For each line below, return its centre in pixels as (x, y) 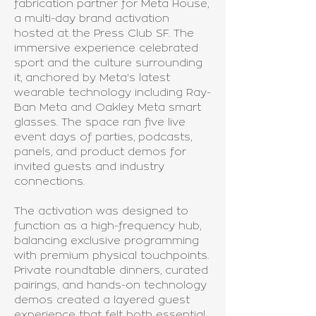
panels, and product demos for (100, 152)
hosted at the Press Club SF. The (104, 34)
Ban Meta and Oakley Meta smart (108, 108)
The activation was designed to (101, 211)
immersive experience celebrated (106, 48)
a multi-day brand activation (92, 19)
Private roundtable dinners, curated (111, 271)
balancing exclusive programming (107, 241)
